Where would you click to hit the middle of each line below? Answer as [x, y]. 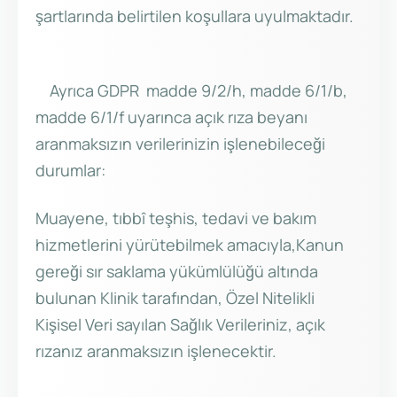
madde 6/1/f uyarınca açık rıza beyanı [171, 117]
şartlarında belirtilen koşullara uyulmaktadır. [195, 16]
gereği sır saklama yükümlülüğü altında [177, 272]
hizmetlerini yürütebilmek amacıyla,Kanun [190, 245]
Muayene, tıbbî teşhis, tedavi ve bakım [176, 218]
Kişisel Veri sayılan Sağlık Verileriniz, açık [180, 325]
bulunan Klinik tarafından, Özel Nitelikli [175, 298]
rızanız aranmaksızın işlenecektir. [156, 351]
